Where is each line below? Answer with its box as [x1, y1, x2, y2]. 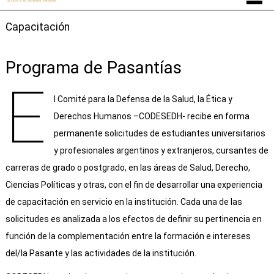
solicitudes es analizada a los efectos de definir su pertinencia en [5, 214, 262, 224]
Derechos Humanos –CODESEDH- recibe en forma [53, 111, 250, 122]
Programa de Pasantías [5, 57, 182, 78]
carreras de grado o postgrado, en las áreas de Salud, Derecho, [5, 163, 250, 173]
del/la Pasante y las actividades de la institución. [5, 248, 196, 259]
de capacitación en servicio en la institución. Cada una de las [5, 197, 242, 207]
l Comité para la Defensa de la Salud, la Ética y [53, 94, 232, 105]
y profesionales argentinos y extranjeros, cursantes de [53, 146, 268, 156]
